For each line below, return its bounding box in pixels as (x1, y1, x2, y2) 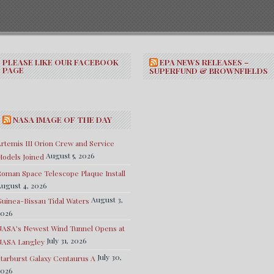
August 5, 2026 (46, 150, 94, 160)
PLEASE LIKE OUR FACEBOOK (2, 57, 119, 67)
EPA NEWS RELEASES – (160, 57, 249, 67)
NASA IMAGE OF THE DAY (13, 114, 112, 125)
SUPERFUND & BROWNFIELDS (149, 65, 268, 76)
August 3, (91, 194, 123, 204)
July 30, (97, 252, 122, 262)
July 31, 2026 (46, 235, 86, 245)
